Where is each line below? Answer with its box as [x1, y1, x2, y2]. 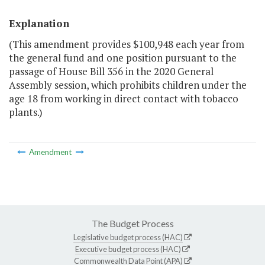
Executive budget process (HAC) [75, 244, 181, 254]
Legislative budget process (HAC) [73, 232, 183, 242]
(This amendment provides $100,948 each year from [9, 37, 244, 51]
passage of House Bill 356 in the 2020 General [9, 64, 214, 79]
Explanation [9, 17, 69, 31]
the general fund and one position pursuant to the [9, 51, 237, 65]
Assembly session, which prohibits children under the [9, 78, 247, 92]
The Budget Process [91, 217, 174, 229]
